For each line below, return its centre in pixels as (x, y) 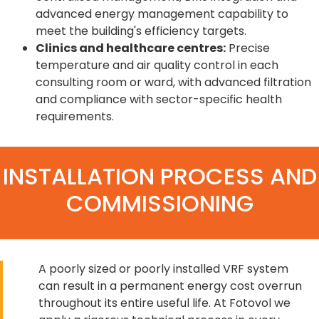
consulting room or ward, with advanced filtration (173, 82)
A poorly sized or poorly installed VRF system (163, 268)
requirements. (75, 116)
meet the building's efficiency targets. (141, 31)
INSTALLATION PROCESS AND (159, 176)
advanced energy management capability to (162, 14)
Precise (248, 48)
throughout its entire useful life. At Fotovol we (164, 303)
